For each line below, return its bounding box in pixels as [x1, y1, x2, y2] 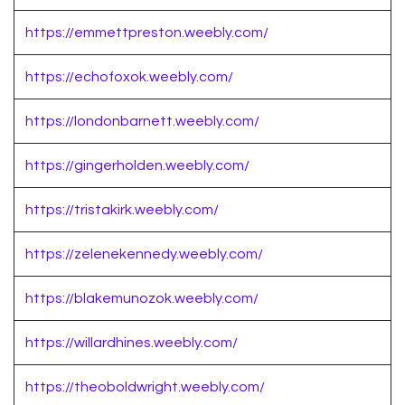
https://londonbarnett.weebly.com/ [25, 114, 259, 129]
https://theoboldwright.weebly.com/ [25, 380, 265, 395]
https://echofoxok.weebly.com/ [25, 70, 233, 85]
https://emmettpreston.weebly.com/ [25, 25, 268, 41]
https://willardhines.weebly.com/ [25, 335, 238, 351]
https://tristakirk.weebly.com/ [25, 202, 219, 218]
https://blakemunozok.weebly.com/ [25, 291, 259, 306]
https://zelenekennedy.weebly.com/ [25, 247, 263, 262]
